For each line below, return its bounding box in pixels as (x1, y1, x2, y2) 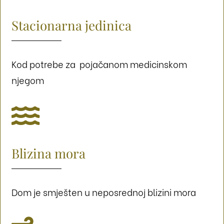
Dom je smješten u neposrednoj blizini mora (11, 185, 196, 199)
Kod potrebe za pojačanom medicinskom (11, 57, 187, 71)
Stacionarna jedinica (11, 16, 132, 34)
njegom (11, 73, 44, 87)
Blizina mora (11, 144, 86, 162)
